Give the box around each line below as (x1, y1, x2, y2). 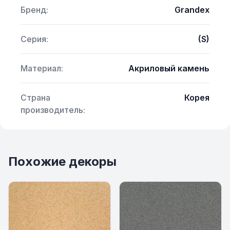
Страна (21, 92, 50, 103)
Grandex (175, 5, 209, 15)
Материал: (21, 63, 63, 74)
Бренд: (21, 5, 48, 15)
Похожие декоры (8, 154, 117, 169)
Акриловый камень (128, 63, 209, 74)
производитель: (21, 105, 85, 116)
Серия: (21, 34, 48, 45)
